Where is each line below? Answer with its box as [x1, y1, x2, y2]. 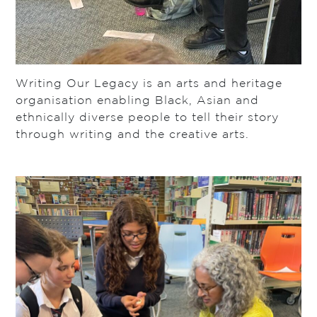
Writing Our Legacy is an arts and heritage [16, 79, 283, 90]
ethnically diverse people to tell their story [16, 113, 279, 124]
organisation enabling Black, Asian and [16, 96, 260, 107]
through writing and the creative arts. [16, 129, 250, 141]
